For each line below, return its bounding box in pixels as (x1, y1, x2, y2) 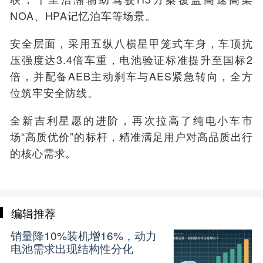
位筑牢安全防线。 (10, 84, 99, 100)
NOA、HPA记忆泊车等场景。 (10, 7, 156, 23)
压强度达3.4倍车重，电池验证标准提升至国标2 (10, 51, 253, 67)
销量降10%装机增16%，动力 (10, 227, 157, 243)
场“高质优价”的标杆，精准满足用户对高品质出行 (10, 128, 253, 144)
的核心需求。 (10, 144, 77, 160)
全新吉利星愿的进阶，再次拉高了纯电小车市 (10, 112, 253, 127)
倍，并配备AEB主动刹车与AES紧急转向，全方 (10, 68, 253, 83)
